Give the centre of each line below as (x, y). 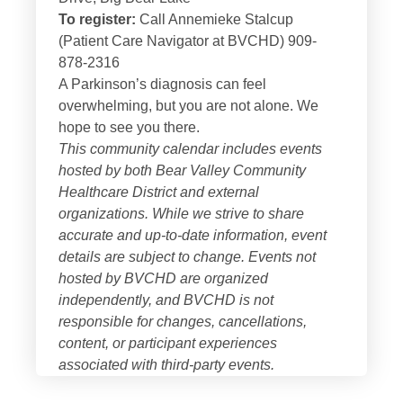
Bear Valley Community (231, 170)
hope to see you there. (129, 127)
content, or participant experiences (168, 343)
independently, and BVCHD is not (166, 300)
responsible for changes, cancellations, (183, 321)
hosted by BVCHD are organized (163, 278)
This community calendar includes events (190, 148)
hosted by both (107, 170)
